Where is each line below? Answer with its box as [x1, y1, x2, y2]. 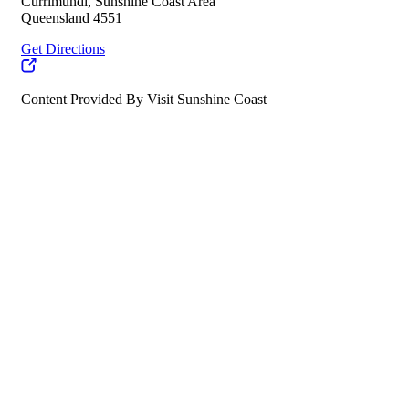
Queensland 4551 [21, 10, 122, 26]
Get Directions [21, 41, 105, 58]
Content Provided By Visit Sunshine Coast [21, 91, 267, 108]
